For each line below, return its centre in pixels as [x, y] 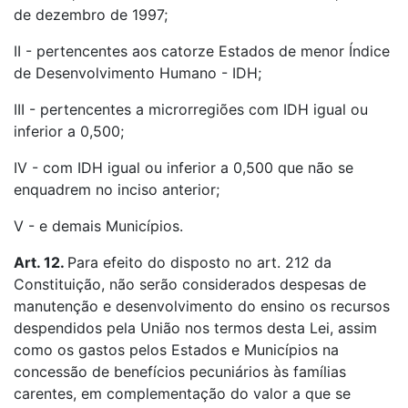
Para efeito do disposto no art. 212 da [199, 262]
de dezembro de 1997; [91, 15]
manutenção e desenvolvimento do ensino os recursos [202, 306]
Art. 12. [41, 262]
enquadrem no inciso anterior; [117, 189]
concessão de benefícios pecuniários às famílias [180, 372]
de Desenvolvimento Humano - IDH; [138, 73]
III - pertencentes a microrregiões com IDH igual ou [191, 109]
